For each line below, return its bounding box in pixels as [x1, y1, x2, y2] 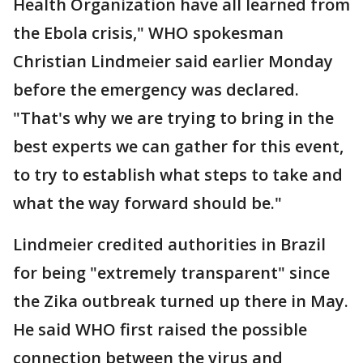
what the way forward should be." [13, 192, 282, 214]
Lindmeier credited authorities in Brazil [13, 233, 326, 255]
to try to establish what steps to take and [13, 164, 343, 186]
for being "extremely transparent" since [13, 262, 330, 284]
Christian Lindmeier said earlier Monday [13, 50, 333, 72]
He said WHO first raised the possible [13, 318, 307, 340]
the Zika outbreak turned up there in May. [13, 290, 348, 312]
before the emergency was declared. [13, 79, 299, 100]
